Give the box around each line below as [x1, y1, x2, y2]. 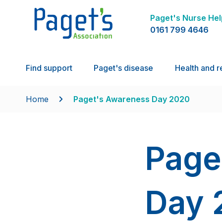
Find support [26, 63, 72, 73]
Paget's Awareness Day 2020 [73, 94, 190, 105]
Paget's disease [94, 63, 154, 73]
